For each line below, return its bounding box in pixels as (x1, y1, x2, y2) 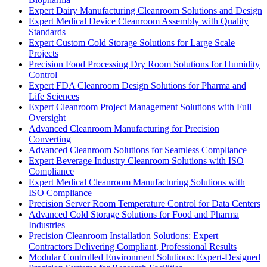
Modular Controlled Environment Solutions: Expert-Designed (29, 252, 260, 262)
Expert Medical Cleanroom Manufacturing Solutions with (29, 176, 245, 187)
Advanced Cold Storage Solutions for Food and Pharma (29, 209, 239, 219)
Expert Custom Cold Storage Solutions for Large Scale (29, 37, 235, 48)
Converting (29, 133, 71, 144)
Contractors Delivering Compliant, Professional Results (29, 241, 237, 252)
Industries (29, 219, 65, 230)
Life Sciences (29, 91, 79, 101)
